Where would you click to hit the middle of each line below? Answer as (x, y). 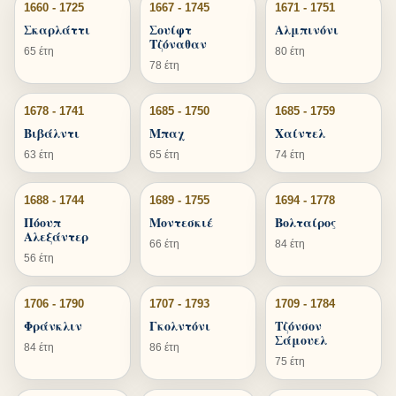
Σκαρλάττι (57, 30)
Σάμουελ (301, 340)
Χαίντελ (300, 133)
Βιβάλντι (52, 133)
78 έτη (164, 65)
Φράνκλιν (53, 326)
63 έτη (39, 155)
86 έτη (164, 347)
